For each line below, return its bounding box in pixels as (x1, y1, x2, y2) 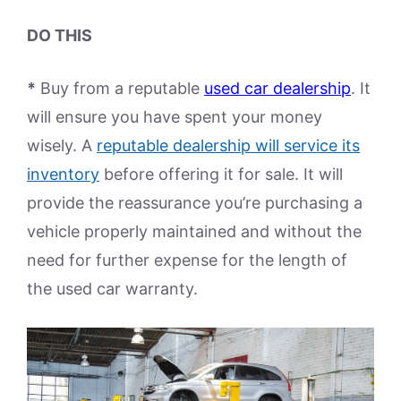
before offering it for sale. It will (99, 165, 343, 183)
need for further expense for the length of (27, 251, 347, 269)
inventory (27, 165, 99, 183)
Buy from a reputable (36, 79, 204, 98)
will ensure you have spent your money (27, 107, 322, 126)
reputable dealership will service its (97, 136, 360, 155)
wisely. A (27, 136, 97, 155)
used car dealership (204, 79, 351, 98)
